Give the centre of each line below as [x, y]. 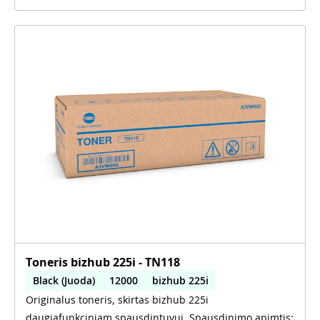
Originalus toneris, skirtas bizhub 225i [117, 300]
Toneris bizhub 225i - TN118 [103, 262]
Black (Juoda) [64, 280]
